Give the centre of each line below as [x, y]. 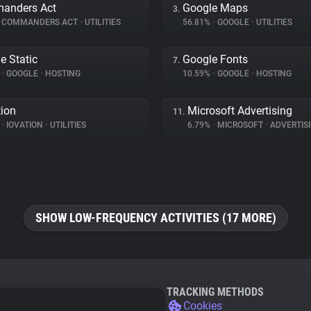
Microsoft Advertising [240, 111]
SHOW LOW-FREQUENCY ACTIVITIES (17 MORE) [155, 218]
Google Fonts [215, 59]
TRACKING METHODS [215, 292]
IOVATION [25, 125]
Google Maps [215, 8]
